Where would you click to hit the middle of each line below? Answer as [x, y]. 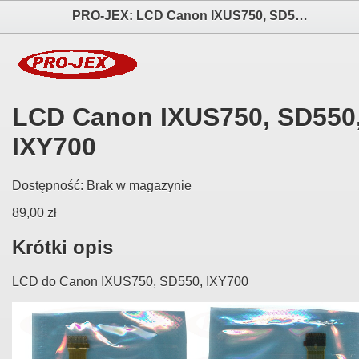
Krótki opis [63, 248]
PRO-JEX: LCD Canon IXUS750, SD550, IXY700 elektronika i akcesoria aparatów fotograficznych [301, 15]
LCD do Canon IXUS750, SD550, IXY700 [130, 282]
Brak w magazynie [139, 186]
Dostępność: [49, 186]
